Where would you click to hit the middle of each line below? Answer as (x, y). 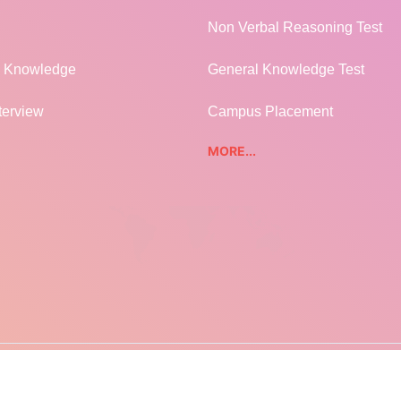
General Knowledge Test (286, 70)
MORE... (231, 151)
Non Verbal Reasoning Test (294, 28)
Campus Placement (270, 112)
